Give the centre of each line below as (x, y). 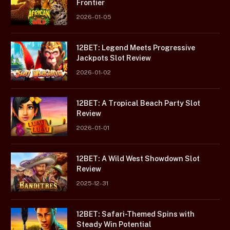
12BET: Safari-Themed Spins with (136, 214)
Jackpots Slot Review (114, 58)
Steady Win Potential (114, 224)
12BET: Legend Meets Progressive (136, 47)
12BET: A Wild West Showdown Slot (138, 158)
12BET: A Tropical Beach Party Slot (138, 103)
